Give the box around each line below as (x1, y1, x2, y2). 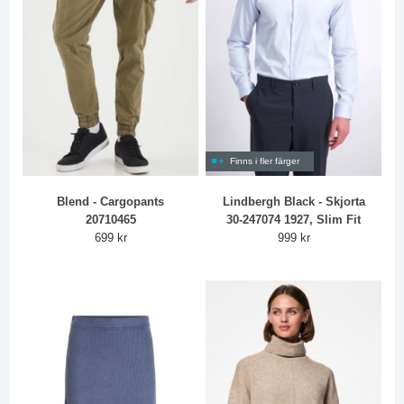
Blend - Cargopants (57, 195, 165, 209)
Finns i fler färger (230, 156, 300, 167)
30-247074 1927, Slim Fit (226, 213, 362, 227)
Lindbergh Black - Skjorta (222, 195, 365, 209)
